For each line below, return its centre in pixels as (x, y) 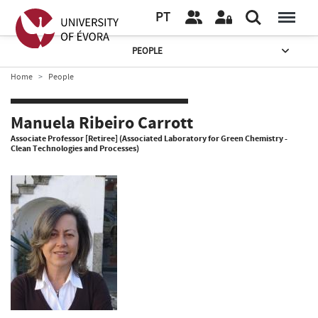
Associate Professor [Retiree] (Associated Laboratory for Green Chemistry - (149, 138)
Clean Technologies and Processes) (75, 148)
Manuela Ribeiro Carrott (102, 124)
